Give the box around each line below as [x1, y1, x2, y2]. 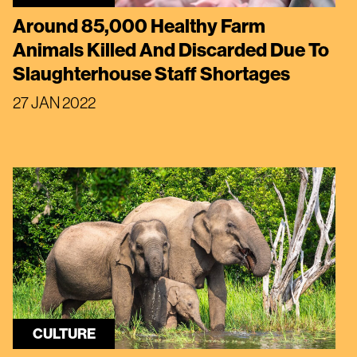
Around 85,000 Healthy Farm [13, 13, 265, 37]
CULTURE [32, 324, 96, 343]
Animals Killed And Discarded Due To [13, 37, 329, 61]
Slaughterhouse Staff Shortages [13, 61, 290, 85]
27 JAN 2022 [13, 92, 96, 112]
